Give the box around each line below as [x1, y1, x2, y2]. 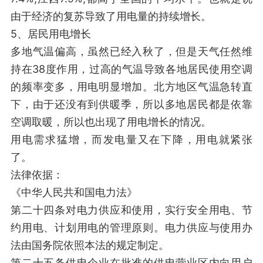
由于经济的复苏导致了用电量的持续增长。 [11, 10, 211, 22]
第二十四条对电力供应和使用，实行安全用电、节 [11, 204, 252, 216]
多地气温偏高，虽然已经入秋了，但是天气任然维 [11, 45, 252, 58]
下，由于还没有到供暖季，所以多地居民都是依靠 [11, 98, 252, 110]
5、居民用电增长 [11, 28, 91, 40]
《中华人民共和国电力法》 [11, 186, 137, 198]
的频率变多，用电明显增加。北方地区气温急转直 [11, 80, 252, 93]
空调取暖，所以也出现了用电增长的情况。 [11, 116, 211, 128]
